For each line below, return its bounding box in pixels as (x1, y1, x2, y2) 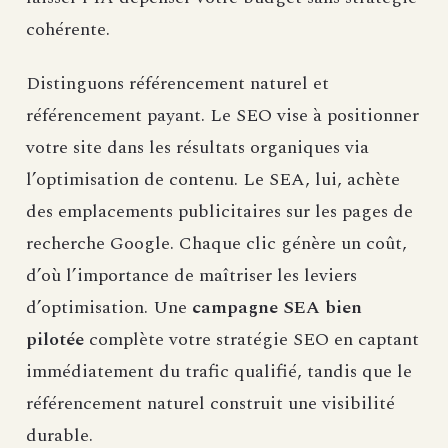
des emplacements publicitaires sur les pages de (26, 198, 413, 226)
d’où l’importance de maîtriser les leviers (26, 262, 357, 290)
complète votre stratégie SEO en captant (84, 326, 419, 354)
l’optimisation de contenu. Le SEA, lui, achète (26, 166, 400, 194)
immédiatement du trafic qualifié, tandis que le (26, 358, 412, 386)
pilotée (26, 326, 84, 354)
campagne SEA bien (192, 294, 362, 322)
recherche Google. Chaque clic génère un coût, (26, 230, 407, 258)
